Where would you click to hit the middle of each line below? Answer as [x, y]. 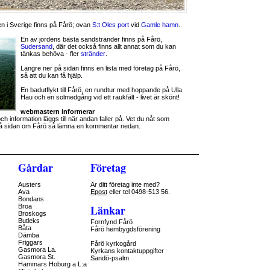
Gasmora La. [37, 250]
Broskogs [32, 213]
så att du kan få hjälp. [52, 75]
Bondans [31, 199]
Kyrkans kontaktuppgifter [127, 251]
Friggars [30, 242]
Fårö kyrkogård [113, 243]
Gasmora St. [37, 257]
